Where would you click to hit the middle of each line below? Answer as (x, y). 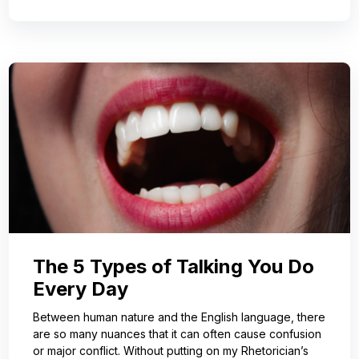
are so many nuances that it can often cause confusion (177, 334)
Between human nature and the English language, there (179, 317)
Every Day (81, 289)
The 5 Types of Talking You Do (173, 267)
